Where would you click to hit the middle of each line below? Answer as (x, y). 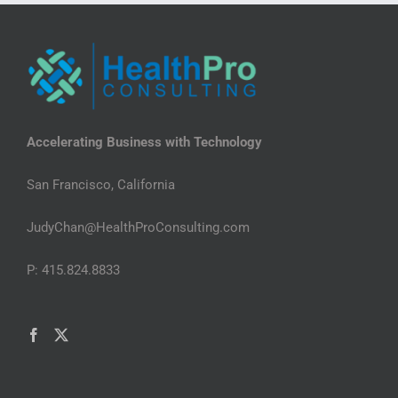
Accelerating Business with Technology (144, 142)
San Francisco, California (101, 184)
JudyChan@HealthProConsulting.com (138, 227)
